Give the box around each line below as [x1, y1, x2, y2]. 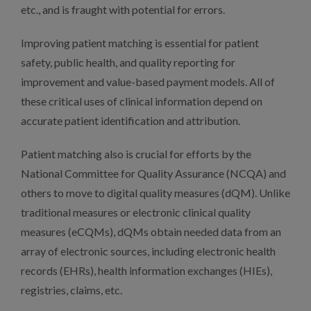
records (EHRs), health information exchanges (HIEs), [21, 264, 272, 277]
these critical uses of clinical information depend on [21, 94, 262, 108]
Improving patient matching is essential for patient [21, 36, 259, 49]
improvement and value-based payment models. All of [21, 75, 275, 88]
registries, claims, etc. [21, 283, 122, 296]
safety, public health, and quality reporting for [21, 56, 235, 69]
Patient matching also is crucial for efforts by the [21, 147, 251, 160]
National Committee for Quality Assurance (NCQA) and [21, 167, 286, 180]
